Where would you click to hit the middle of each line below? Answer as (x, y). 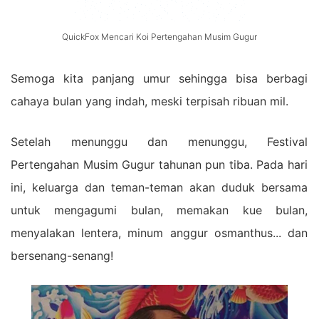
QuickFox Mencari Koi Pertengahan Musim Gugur (159, 37)
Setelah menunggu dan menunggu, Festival (159, 142)
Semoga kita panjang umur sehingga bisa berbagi (159, 78)
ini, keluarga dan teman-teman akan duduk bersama (159, 187)
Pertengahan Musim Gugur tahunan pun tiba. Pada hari (159, 164)
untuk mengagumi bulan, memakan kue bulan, (159, 210)
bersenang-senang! (62, 256)
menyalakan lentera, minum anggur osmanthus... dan (159, 233)
